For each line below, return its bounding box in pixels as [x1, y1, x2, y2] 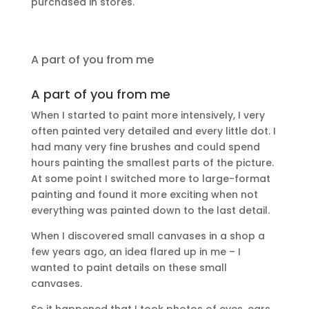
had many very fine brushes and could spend [30, 140, 260, 154]
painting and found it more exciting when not [30, 188, 258, 201]
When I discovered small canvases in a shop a [30, 229, 265, 243]
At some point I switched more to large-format [30, 172, 270, 186]
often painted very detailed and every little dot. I [30, 124, 276, 138]
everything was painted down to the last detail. [30, 203, 270, 217]
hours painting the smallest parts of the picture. [30, 156, 274, 170]
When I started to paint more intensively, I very [30, 108, 265, 122]
